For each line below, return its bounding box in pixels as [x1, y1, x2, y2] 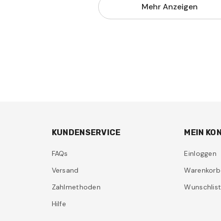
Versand [51, 166, 79, 175]
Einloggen [184, 149, 217, 158]
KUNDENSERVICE [51, 128, 121, 138]
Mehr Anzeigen [142, 1, 198, 12]
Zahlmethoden [51, 183, 101, 192]
